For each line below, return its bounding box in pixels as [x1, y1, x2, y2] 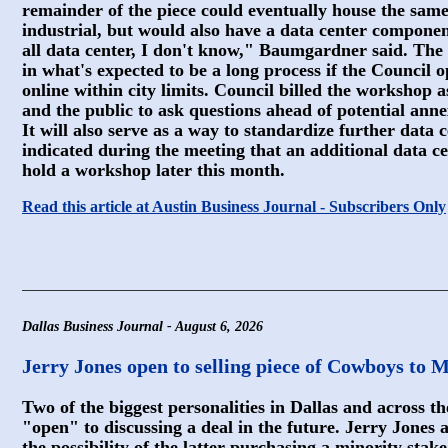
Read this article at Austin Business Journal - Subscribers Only [22, 198, 446, 215]
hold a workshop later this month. [22, 160, 285, 180]
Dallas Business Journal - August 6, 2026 [22, 319, 263, 334]
